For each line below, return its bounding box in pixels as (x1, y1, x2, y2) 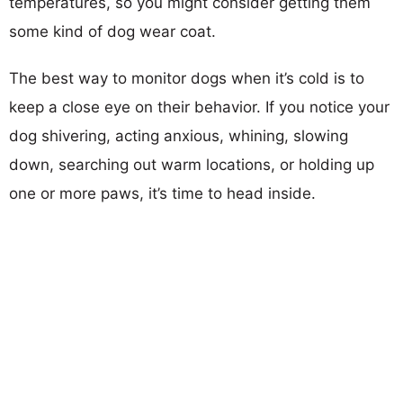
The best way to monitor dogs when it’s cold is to (9, 68, 364, 87)
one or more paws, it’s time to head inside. (9, 184, 316, 202)
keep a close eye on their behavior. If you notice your (9, 97, 390, 116)
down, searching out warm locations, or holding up (9, 155, 374, 174)
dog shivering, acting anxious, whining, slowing (9, 126, 348, 145)
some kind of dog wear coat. (9, 22, 216, 40)
